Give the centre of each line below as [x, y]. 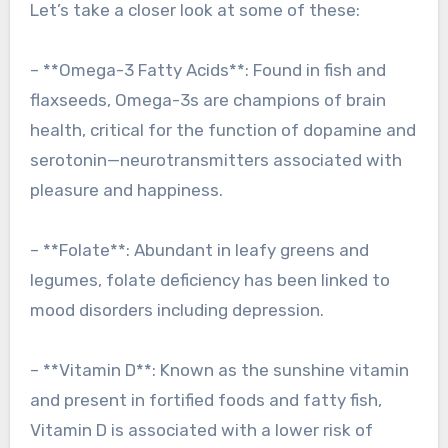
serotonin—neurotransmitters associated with [215, 160]
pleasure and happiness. [126, 190]
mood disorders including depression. [176, 310]
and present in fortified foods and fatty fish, [205, 400]
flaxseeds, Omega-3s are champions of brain [207, 100]
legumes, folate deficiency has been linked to [209, 280]
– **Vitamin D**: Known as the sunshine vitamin [219, 370]
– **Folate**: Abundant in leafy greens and [199, 250]
